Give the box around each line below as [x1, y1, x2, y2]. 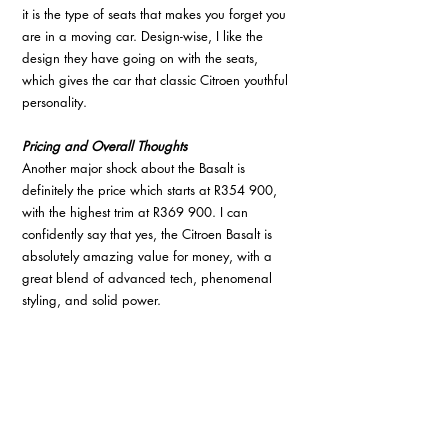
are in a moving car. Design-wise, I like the [22, 27, 267, 45]
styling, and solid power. [22, 291, 161, 309]
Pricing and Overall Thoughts [22, 137, 187, 155]
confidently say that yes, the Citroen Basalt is [22, 225, 276, 243]
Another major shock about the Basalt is [22, 159, 249, 177]
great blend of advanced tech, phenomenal [22, 269, 276, 287]
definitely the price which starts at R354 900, [22, 181, 281, 199]
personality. [22, 93, 91, 111]
